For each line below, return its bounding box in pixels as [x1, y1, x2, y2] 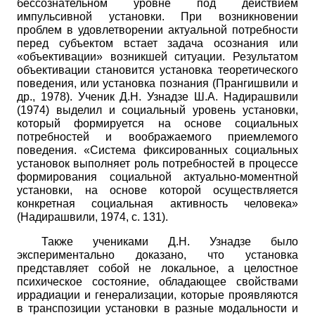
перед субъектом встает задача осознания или [17, 37, 298, 49]
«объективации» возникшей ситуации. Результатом [17, 50, 298, 63]
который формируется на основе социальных [17, 117, 298, 129]
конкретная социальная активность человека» [17, 197, 298, 210]
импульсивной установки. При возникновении [17, 10, 298, 22]
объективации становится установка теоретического [17, 63, 298, 76]
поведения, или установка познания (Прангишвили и [17, 77, 298, 89]
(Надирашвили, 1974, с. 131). [17, 210, 168, 223]
